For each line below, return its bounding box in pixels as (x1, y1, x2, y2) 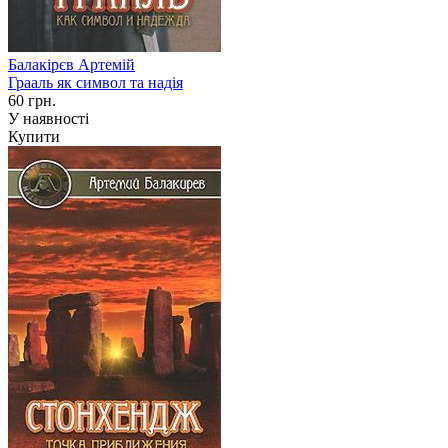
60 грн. (8, 91, 56, 109)
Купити (8, 127, 60, 145)
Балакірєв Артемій (8, 55, 135, 73)
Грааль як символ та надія (8, 73, 183, 91)
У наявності (8, 109, 89, 127)
